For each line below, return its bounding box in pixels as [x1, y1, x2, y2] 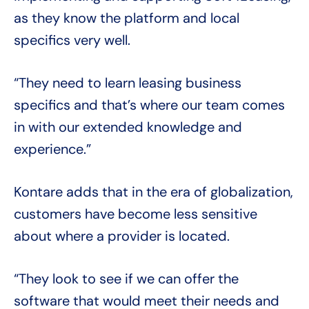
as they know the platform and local [14, 9, 239, 28]
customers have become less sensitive [14, 205, 257, 223]
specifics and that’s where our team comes [14, 96, 285, 114]
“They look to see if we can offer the [14, 270, 239, 288]
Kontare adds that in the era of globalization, [14, 183, 293, 201]
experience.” [14, 140, 91, 159]
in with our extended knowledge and [14, 118, 242, 137]
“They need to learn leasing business [14, 74, 241, 92]
